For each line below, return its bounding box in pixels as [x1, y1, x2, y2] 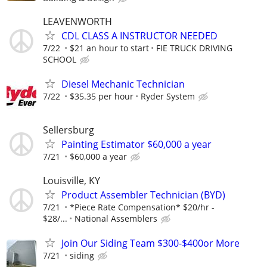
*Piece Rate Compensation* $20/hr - [70, 201, 215, 213]
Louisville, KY [43, 173, 100, 187]
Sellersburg [43, 123, 94, 137]
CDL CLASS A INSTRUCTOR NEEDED [61, 29, 218, 42]
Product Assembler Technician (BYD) [61, 188, 225, 201]
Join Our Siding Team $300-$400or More [61, 236, 240, 250]
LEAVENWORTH [43, 15, 112, 28]
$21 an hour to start [70, 42, 149, 54]
